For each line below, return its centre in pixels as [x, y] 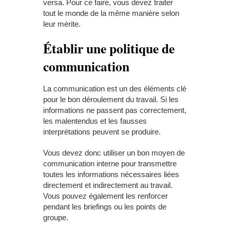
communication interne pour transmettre [110, 164]
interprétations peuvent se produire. [102, 132]
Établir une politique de [109, 48]
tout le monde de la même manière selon [111, 13]
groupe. [56, 217]
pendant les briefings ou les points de [105, 207]
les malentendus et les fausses [95, 121]
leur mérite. [62, 24]
